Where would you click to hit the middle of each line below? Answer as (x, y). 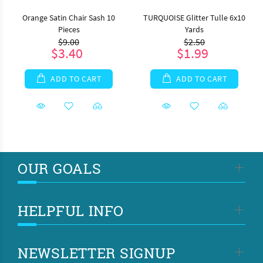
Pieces (69, 29)
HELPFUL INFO (71, 211)
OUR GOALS (60, 168)
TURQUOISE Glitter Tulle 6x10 (194, 18)
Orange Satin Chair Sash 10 (69, 18)
